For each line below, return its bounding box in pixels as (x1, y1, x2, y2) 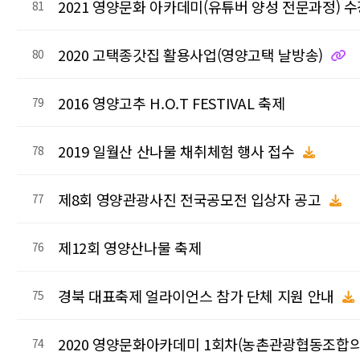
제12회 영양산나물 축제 (58, 236, 202, 258)
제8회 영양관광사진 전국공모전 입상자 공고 (58, 188, 325, 210)
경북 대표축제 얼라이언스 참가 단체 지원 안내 (58, 284, 338, 306)
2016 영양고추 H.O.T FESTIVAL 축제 (58, 92, 285, 113)
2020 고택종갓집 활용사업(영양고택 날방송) (58, 43, 327, 65)
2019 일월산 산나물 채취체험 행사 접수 (58, 140, 299, 162)
